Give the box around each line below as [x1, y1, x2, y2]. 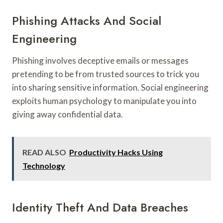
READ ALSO [22, 147, 66, 157]
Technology [22, 160, 65, 170]
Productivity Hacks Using [69, 147, 163, 157]
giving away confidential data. [12, 109, 123, 119]
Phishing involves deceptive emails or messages [12, 55, 189, 66]
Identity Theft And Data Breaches [12, 198, 188, 216]
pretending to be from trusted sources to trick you [12, 68, 199, 79]
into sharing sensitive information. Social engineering [12, 82, 209, 93]
